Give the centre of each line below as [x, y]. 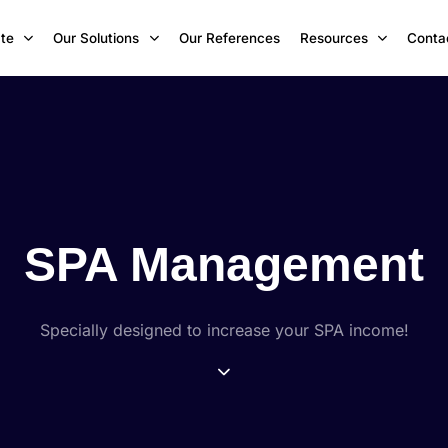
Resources [333, 38]
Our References [229, 38]
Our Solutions [96, 38]
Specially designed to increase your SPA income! [224, 330]
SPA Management [224, 265]
